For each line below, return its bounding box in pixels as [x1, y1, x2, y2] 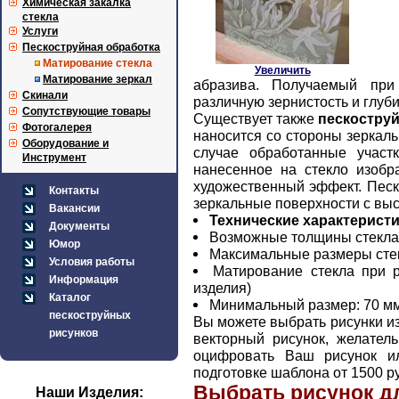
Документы [49, 220, 110, 232]
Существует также [193, 110, 318, 126]
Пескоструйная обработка [22, 41, 160, 53]
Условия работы [49, 256, 134, 268]
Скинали [22, 89, 68, 102]
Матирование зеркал [43, 73, 152, 85]
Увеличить [254, 64, 311, 77]
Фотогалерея [22, 121, 92, 134]
